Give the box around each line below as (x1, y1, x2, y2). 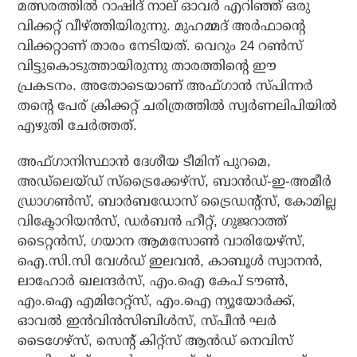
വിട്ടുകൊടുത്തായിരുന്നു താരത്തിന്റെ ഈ (18, 58, 277, 74)
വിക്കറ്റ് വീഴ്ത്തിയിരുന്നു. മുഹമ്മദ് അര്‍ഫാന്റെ (18, 18, 306, 34)
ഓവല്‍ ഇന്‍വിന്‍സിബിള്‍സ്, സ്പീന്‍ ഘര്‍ (18, 313, 277, 329)
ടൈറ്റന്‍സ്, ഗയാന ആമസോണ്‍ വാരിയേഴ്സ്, (18, 233, 306, 249)
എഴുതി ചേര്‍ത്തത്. (18, 118, 138, 134)
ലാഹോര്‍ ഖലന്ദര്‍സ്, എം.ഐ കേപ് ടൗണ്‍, (18, 273, 289, 289)
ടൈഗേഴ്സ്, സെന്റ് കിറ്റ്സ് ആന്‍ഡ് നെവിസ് (18, 333, 294, 349)
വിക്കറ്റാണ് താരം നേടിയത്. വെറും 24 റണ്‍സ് (18, 38, 304, 54)
